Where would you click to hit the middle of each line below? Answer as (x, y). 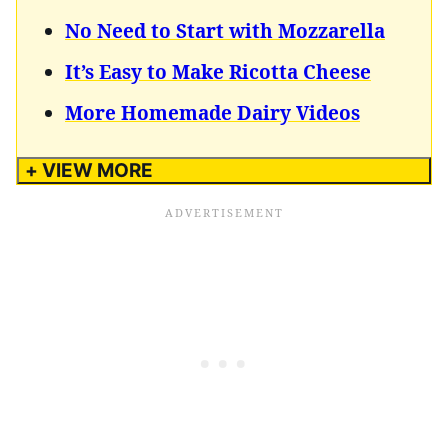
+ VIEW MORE (89, 170)
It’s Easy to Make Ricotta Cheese (218, 71)
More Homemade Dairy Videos (212, 112)
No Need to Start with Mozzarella (225, 30)
